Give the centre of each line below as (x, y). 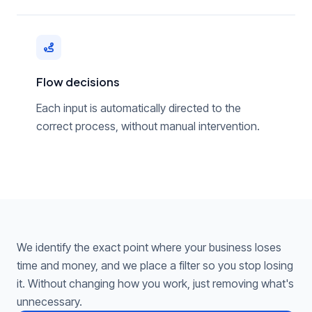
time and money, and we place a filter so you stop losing (155, 265)
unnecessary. (49, 302)
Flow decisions (78, 82)
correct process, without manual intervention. (148, 126)
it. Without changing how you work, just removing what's (155, 283)
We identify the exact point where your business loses (149, 247)
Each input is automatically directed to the (139, 108)
